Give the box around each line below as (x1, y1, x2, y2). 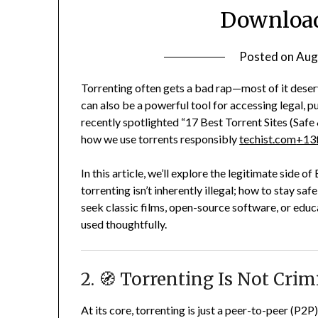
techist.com (239, 132, 297, 146)
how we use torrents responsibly (81, 132, 238, 146)
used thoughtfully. (81, 217, 168, 231)
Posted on (239, 49, 297, 65)
